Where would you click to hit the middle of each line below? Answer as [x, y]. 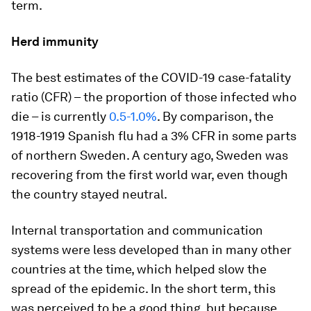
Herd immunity [55, 41]
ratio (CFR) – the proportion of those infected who [154, 96]
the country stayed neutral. [89, 194]
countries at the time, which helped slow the [139, 269]
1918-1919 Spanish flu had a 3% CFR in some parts [154, 135]
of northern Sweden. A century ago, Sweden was [150, 155]
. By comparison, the [215, 116]
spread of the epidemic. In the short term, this [143, 288]
